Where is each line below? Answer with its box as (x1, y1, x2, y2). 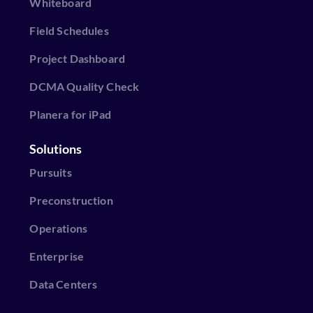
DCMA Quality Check (29, 79, 140, 93)
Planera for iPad (29, 107, 111, 121)
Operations (29, 221, 87, 235)
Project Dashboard (29, 51, 126, 65)
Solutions (29, 140, 82, 156)
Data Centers (29, 277, 98, 291)
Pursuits (29, 165, 72, 179)
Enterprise (29, 249, 84, 263)
